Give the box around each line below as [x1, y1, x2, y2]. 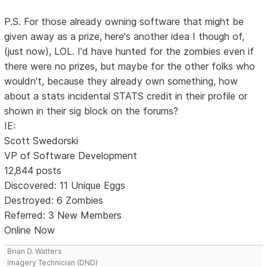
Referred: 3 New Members [4, 209, 122, 222]
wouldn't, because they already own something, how [4, 75, 238, 88]
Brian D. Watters [7, 247, 63, 256]
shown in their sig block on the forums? [4, 105, 179, 117]
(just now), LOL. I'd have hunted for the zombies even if [4, 45, 254, 58]
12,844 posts [4, 164, 62, 177]
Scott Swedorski [4, 135, 79, 147]
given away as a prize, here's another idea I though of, [4, 30, 245, 43]
